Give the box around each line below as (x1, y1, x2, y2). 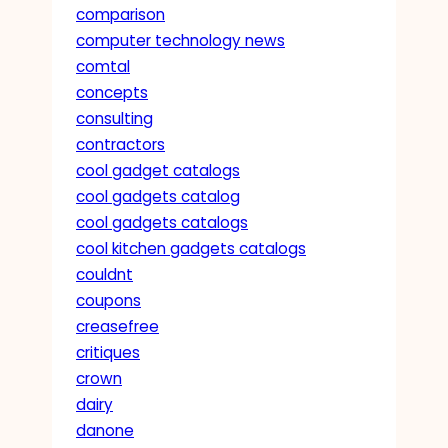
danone (76, 419, 134, 441)
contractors (76, 133, 165, 155)
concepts (76, 81, 148, 103)
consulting (76, 107, 153, 129)
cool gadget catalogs (76, 159, 240, 181)
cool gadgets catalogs (76, 211, 248, 233)
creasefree (76, 315, 159, 337)
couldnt (76, 263, 133, 285)
